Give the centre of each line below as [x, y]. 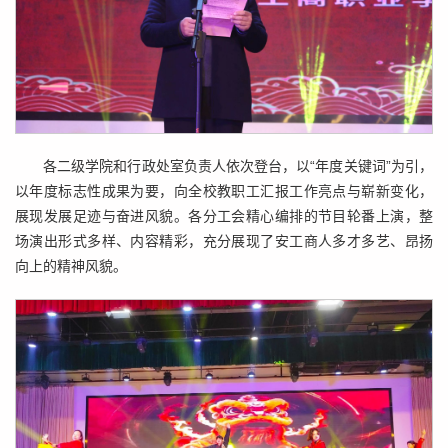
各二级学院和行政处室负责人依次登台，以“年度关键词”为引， [238, 165]
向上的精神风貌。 [71, 265]
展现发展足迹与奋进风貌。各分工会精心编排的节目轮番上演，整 [224, 215]
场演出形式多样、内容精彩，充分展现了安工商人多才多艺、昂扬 [224, 240]
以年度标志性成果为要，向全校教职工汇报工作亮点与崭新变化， [224, 190]
